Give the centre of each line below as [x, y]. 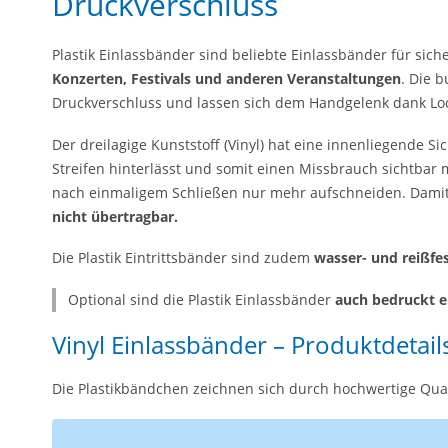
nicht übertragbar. [115, 216]
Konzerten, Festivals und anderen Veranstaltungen [226, 78]
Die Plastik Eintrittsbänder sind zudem [183, 257]
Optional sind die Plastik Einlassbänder [201, 299]
